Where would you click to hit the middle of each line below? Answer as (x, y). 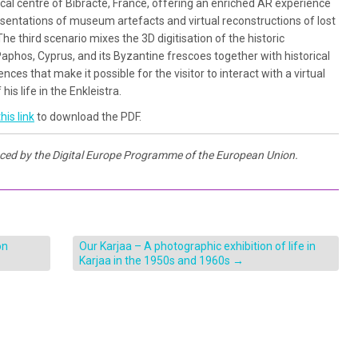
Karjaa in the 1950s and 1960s (155, 261)
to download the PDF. (88, 117)
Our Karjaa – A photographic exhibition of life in (197, 247)
